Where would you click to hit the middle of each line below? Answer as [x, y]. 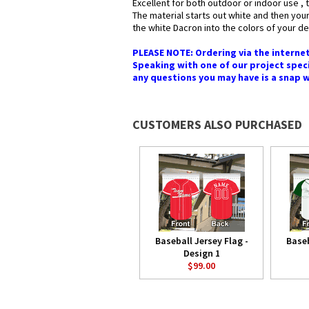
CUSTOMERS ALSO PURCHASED [217, 124]
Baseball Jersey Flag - [201, 241]
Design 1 [201, 253]
